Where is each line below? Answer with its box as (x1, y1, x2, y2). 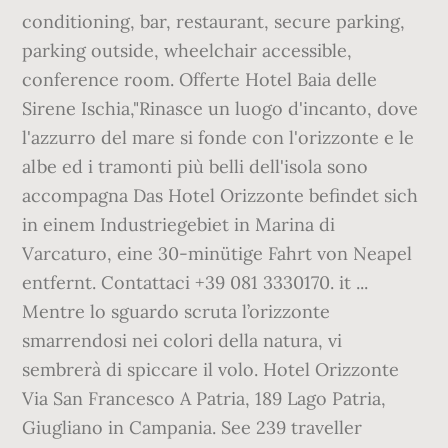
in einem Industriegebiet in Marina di (22, 213, 336, 236)
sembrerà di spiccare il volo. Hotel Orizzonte (22, 358, 400, 381)
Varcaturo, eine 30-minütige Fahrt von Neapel (22, 242, 413, 265)
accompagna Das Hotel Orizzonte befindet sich (22, 184, 419, 207)
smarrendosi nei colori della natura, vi (22, 329, 343, 352)
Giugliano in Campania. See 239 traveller (22, 416, 363, 439)
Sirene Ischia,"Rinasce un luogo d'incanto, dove (22, 97, 419, 120)
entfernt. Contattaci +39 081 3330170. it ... (22, 271, 369, 294)
